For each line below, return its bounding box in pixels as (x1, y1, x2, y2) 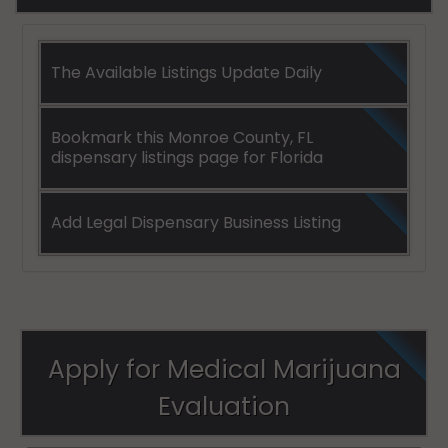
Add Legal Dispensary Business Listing (51, 211, 341, 235)
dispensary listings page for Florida (51, 146, 323, 170)
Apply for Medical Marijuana (47, 352, 401, 388)
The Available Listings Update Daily (51, 61, 322, 85)
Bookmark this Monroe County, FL (51, 126, 313, 150)
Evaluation (158, 389, 290, 425)
